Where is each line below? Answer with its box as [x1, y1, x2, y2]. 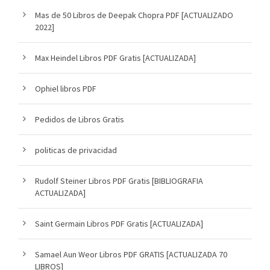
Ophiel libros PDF [35, 83, 96, 94]
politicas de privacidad [35, 144, 117, 155]
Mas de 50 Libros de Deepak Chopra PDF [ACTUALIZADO [35, 9, 233, 20]
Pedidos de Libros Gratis [35, 113, 124, 125]
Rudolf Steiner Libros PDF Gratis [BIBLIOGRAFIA [35, 175, 203, 186]
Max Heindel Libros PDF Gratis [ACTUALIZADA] [35, 52, 196, 63]
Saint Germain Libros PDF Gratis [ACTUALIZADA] [35, 218, 203, 229]
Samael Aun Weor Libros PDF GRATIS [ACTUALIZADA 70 [35, 248, 227, 260]
